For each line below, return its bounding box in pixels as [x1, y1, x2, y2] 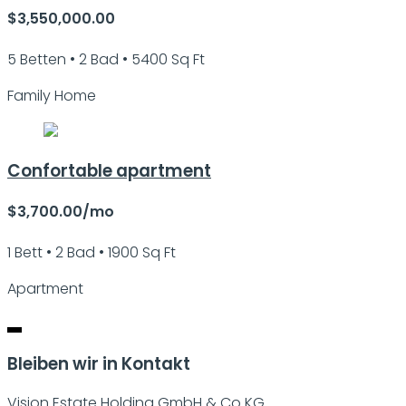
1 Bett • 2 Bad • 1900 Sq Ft [7, 242, 176, 264]
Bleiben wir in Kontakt [7, 352, 190, 377]
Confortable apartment [7, 158, 211, 183]
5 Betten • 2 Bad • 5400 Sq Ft [7, 49, 205, 71]
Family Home [7, 85, 96, 107]
